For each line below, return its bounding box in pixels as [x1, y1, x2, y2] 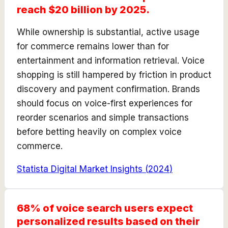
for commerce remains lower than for [17, 41, 169, 51]
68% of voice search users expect [17, 202, 193, 214]
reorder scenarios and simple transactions [17, 112, 189, 123]
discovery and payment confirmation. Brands [17, 83, 200, 94]
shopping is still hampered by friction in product [17, 69, 211, 80]
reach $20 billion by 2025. [17, 3, 150, 16]
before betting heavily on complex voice [17, 126, 182, 137]
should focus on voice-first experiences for [17, 98, 192, 108]
